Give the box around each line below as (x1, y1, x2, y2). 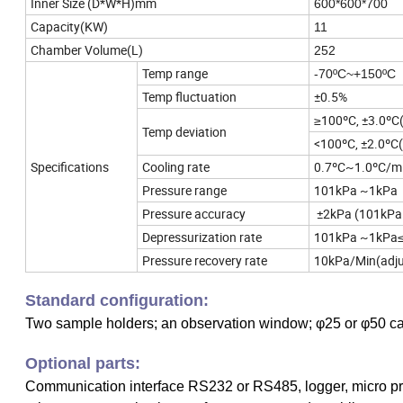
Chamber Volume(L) (31, 41, 143, 59)
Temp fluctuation (142, 88, 237, 106)
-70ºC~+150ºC (314, 67, 396, 82)
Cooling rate (142, 158, 210, 176)
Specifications (31, 158, 109, 176)
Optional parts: (25, 354, 140, 373)
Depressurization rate (142, 228, 262, 246)
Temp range (142, 65, 208, 83)
